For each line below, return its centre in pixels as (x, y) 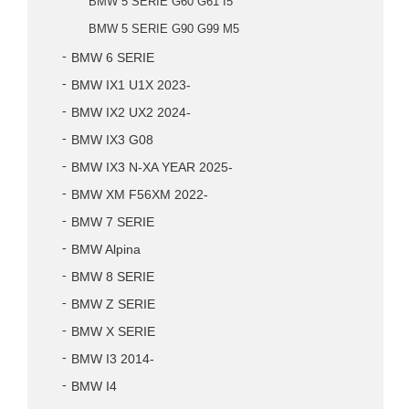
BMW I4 (94, 387)
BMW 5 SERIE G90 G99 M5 (164, 29)
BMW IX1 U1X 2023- (131, 85)
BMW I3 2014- (113, 359)
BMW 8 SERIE (113, 277)
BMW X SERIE (113, 332)
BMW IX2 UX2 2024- (131, 113)
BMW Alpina (106, 250)
